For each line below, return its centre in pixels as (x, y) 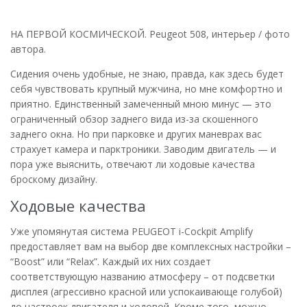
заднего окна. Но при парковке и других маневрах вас (136, 134)
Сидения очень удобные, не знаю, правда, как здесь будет (147, 73)
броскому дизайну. (54, 179)
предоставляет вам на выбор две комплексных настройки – (151, 246)
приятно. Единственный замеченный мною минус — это (141, 103)
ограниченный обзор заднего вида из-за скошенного (134, 119)
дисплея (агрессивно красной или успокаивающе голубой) (146, 291)
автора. (28, 49)
